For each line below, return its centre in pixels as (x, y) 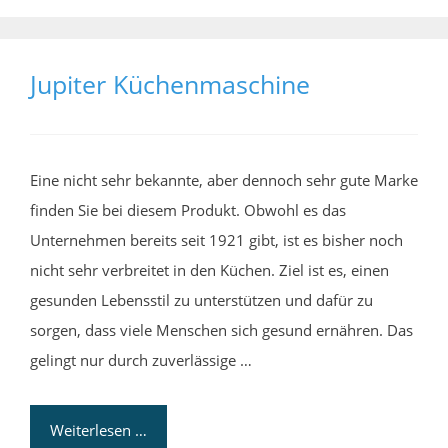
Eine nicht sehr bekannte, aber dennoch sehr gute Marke (224, 179)
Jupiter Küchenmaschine (170, 83)
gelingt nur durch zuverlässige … (141, 359)
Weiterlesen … (98, 429)
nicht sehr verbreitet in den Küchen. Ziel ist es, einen (209, 269)
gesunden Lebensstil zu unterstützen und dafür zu (201, 299)
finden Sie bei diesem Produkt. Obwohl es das (188, 209)
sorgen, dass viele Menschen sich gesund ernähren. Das (221, 329)
